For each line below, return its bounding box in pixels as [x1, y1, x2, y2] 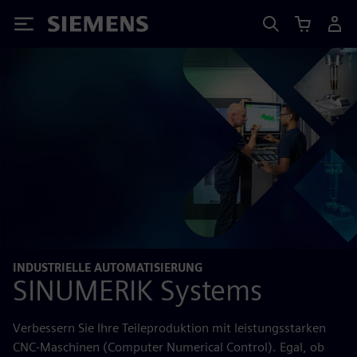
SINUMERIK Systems [13, 272, 262, 308]
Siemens [48, 18, 100, 35]
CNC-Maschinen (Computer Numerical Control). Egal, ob [13, 339, 324, 355]
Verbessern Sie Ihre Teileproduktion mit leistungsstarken [13, 320, 326, 335]
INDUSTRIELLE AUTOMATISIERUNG [13, 261, 203, 274]
